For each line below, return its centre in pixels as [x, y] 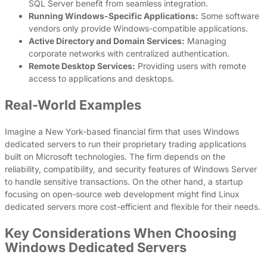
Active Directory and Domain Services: [107, 41]
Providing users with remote [191, 66]
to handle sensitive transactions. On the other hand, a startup [124, 181]
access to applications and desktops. [101, 78]
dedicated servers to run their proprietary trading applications [125, 144]
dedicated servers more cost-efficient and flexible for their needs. [133, 206]
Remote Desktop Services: [82, 66]
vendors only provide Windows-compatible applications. [138, 28]
